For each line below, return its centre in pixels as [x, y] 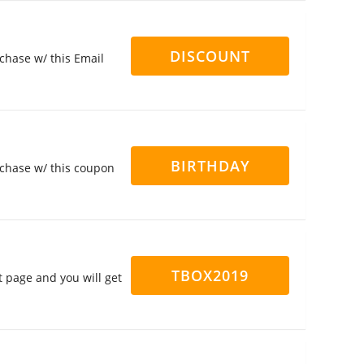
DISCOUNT [210, 56]
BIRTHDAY [210, 166]
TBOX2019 [210, 275]
